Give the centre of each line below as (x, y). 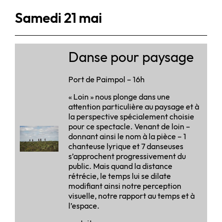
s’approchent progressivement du (127, 156)
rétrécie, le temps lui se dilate (120, 176)
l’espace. (84, 205)
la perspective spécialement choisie (131, 116)
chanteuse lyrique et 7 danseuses (126, 146)
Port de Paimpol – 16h (107, 79)
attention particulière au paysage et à (134, 106)
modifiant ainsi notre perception (125, 186)
